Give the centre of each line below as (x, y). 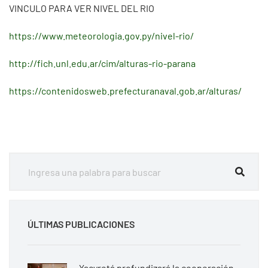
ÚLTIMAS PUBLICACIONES (81, 224)
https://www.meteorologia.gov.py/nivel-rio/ (101, 36)
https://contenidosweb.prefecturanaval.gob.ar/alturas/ (125, 91)
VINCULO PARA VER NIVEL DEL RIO (82, 8)
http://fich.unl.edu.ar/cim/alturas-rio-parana (102, 63)
